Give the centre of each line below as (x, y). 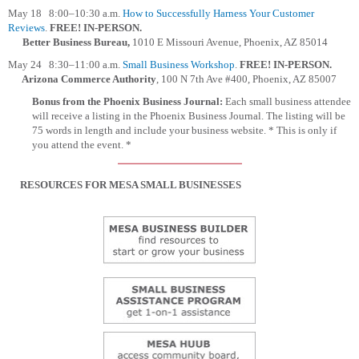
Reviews (26, 28)
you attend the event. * (82, 145)
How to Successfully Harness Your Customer (218, 14)
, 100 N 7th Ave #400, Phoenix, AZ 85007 (246, 79)
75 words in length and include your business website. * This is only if (184, 131)
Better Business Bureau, (70, 42)
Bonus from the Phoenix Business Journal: (129, 102)
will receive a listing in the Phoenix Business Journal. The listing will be (189, 116)
